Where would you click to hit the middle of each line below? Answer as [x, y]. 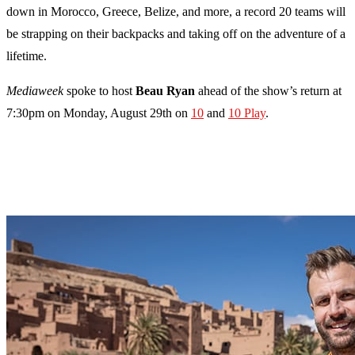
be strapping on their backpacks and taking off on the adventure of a [176, 34]
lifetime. [27, 56]
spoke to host [99, 91]
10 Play [247, 113]
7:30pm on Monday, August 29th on [99, 113]
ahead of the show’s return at [268, 91]
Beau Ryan [165, 91]
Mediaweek [35, 91]
